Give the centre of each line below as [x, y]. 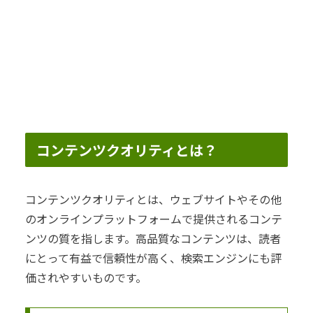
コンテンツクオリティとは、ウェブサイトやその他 [153, 199]
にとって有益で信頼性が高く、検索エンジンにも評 [153, 258]
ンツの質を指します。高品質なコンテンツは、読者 [153, 239]
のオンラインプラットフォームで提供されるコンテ [154, 219]
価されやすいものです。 [86, 278]
